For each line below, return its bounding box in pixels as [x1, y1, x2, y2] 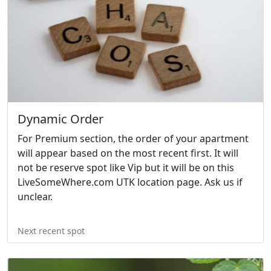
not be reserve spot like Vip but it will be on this [18, 161, 234, 175]
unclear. [18, 190, 53, 204]
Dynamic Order [18, 111, 103, 128]
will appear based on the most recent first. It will [18, 146, 238, 160]
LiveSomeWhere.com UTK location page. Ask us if [18, 175, 243, 189]
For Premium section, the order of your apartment [18, 132, 249, 146]
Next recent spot [18, 225, 85, 237]
